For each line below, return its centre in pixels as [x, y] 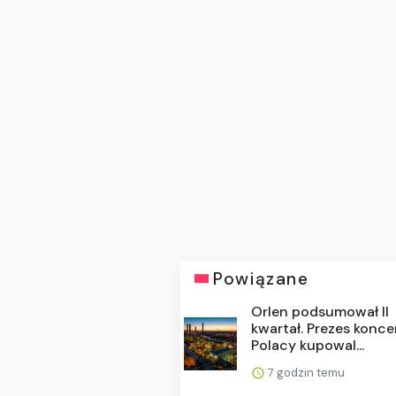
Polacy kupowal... [308, 345]
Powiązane [261, 278]
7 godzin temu [305, 372]
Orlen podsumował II [320, 311]
